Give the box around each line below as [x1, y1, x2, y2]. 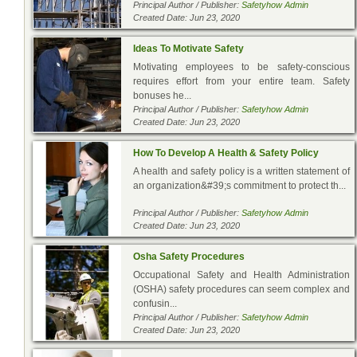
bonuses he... [133, 89, 191, 101]
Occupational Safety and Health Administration [133, 269, 350, 280]
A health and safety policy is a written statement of [133, 165, 350, 177]
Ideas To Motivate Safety [133, 42, 244, 54]
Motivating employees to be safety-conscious [133, 61, 350, 73]
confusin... [133, 297, 177, 309]
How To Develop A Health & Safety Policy [133, 147, 319, 159]
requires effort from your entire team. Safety [133, 75, 350, 87]
